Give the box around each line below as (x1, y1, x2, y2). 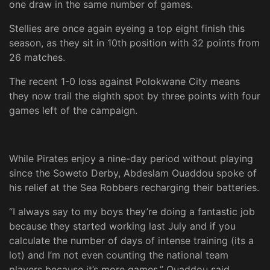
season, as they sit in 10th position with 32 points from (9, 37, 260, 49)
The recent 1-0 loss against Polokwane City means (9, 75, 240, 88)
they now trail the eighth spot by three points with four (9, 90, 260, 102)
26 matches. (9, 51, 65, 64)
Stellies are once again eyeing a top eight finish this (9, 22, 245, 35)
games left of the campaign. (9, 104, 137, 117)
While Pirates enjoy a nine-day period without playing (9, 152, 253, 165)
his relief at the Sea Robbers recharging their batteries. (9, 181, 259, 194)
